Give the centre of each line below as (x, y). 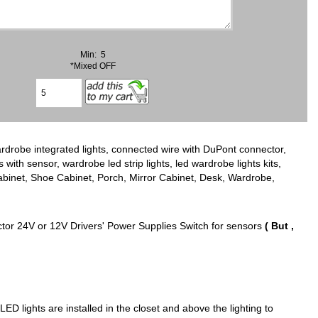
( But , (279, 226)
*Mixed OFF (93, 65)
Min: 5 (93, 54)
